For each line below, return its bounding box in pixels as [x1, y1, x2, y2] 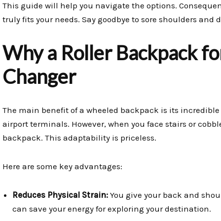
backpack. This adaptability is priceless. [2, 133, 156, 143]
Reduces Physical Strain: [12, 190, 108, 200]
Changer [2, 65, 76, 89]
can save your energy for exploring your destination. [12, 204, 211, 214]
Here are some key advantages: [2, 161, 122, 172]
